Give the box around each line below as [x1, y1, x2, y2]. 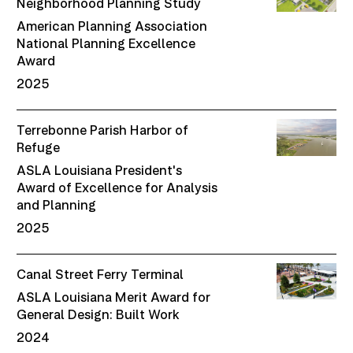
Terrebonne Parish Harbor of [17, 122, 189, 139]
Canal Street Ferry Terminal [17, 266, 184, 282]
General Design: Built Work [17, 307, 180, 323]
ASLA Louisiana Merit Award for [17, 289, 211, 306]
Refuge [17, 139, 61, 156]
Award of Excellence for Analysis [17, 180, 218, 196]
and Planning [17, 197, 97, 214]
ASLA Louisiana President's [17, 162, 183, 179]
